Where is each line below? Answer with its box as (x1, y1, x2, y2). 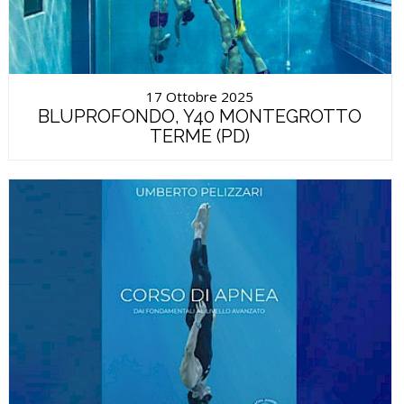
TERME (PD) (150, 124, 251, 147)
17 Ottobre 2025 (146, 87, 254, 106)
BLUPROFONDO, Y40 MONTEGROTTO (38, 105, 363, 127)
